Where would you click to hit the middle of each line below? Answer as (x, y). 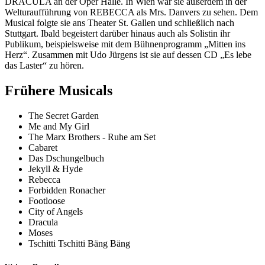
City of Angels (56, 211)
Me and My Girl (59, 126)
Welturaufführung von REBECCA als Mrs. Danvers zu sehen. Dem (131, 12)
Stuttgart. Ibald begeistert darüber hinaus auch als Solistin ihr (117, 34)
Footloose (47, 201)
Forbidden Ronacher (67, 190)
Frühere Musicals (59, 91)
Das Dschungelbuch (66, 158)
